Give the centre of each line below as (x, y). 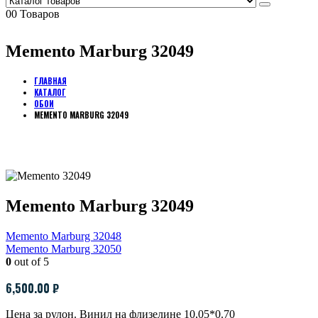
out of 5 (30, 261)
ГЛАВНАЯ (50, 81)
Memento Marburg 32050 (64, 248)
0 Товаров (35, 14)
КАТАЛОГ (50, 92)
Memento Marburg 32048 (64, 236)
